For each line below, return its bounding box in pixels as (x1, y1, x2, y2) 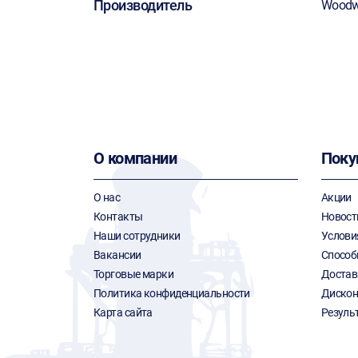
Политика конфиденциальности (93, 287, 250, 300)
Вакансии (93, 249, 141, 261)
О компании (93, 149, 177, 168)
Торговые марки (93, 268, 174, 280)
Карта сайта (93, 306, 153, 319)
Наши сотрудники (93, 229, 181, 242)
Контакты (93, 210, 143, 223)
